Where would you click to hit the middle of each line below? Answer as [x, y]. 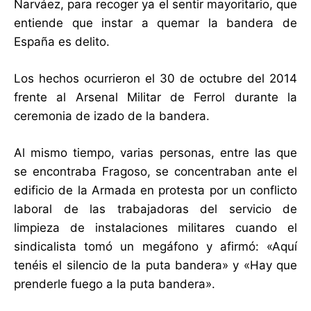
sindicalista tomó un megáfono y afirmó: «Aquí [155, 247]
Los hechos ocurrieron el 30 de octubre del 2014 [155, 79]
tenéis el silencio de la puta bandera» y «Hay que [155, 266]
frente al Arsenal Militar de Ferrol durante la [155, 98]
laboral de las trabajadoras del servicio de [155, 209]
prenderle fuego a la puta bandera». [115, 284]
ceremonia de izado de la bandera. [112, 116]
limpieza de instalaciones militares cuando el [155, 228]
